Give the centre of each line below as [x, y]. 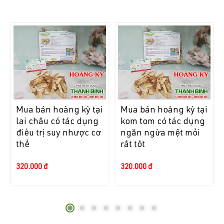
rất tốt [132, 145]
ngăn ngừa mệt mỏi [160, 134]
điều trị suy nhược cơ [58, 134]
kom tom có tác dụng [162, 122]
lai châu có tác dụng [57, 122]
